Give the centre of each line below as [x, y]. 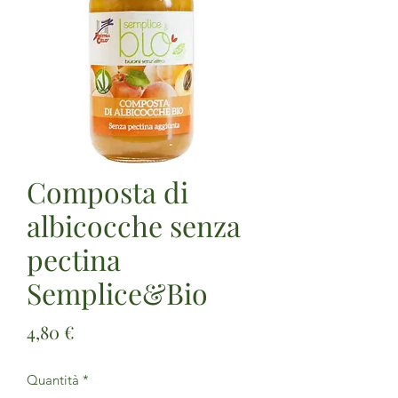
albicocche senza [134, 225]
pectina [74, 259]
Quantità [53, 379]
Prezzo [101, 330]
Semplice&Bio [117, 292]
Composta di [107, 191]
